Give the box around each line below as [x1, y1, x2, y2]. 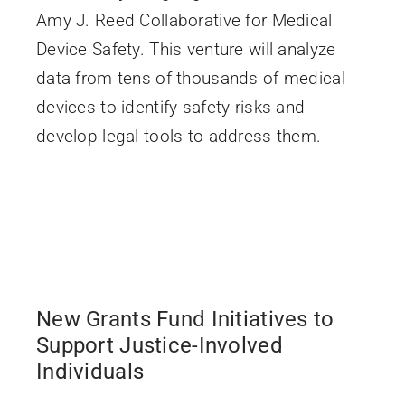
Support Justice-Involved [35, 332, 283, 358]
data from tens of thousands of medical [35, 67, 345, 89]
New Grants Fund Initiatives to [35, 306, 334, 332]
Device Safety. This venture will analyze [35, 38, 336, 60]
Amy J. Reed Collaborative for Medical [35, 9, 333, 31]
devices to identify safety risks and [35, 96, 306, 118]
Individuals [35, 358, 145, 384]
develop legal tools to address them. [35, 125, 322, 146]
